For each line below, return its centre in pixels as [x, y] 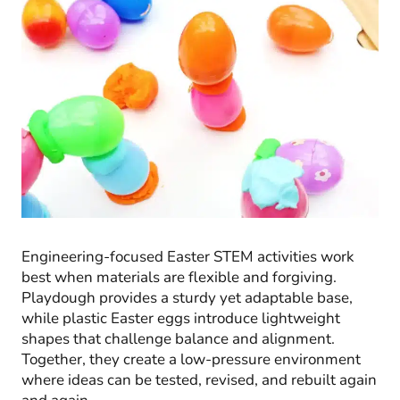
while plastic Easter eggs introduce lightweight [181, 318]
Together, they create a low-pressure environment [191, 359]
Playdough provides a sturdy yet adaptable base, [187, 297]
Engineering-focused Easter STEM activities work [188, 256]
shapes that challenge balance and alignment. [178, 338]
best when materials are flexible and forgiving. [179, 277]
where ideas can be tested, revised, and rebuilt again [199, 379]
